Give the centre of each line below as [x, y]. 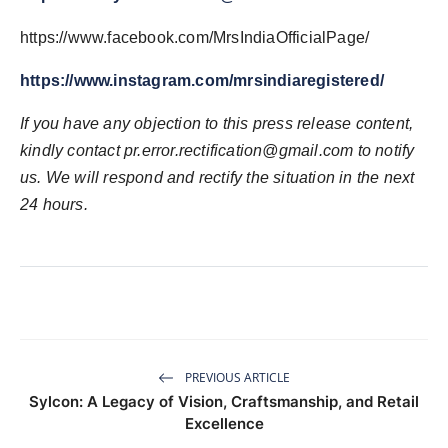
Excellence [224, 424]
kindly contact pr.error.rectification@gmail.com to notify [217, 151]
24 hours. [54, 205]
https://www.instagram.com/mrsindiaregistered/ [202, 81]
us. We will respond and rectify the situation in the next [217, 178]
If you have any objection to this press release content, [217, 124]
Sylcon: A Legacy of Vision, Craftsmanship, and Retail [224, 402]
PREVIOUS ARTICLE [236, 377]
